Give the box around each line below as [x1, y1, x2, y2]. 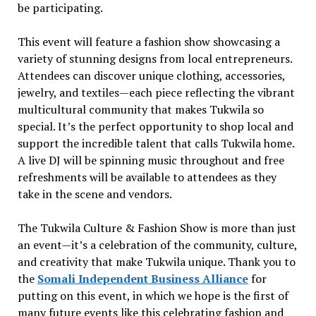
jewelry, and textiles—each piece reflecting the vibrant [17, 84, 295, 100]
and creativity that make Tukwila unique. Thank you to [17, 253, 296, 269]
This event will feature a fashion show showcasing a [17, 33, 280, 49]
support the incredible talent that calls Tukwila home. [17, 135, 294, 151]
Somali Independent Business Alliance [37, 270, 248, 286]
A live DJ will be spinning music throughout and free [17, 152, 284, 168]
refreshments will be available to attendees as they [17, 169, 276, 185]
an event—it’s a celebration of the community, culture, [17, 236, 297, 253]
